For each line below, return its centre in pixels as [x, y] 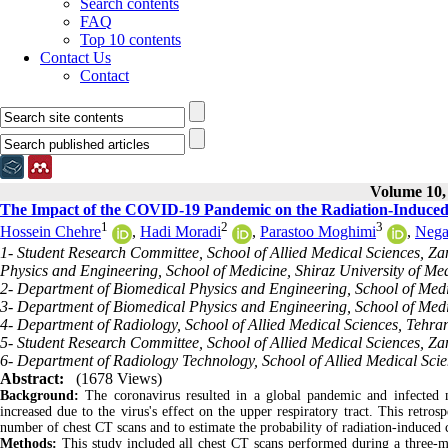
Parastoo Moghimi [318, 232]
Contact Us [75, 57]
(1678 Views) [119, 378]
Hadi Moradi [180, 232]
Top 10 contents [130, 39]
